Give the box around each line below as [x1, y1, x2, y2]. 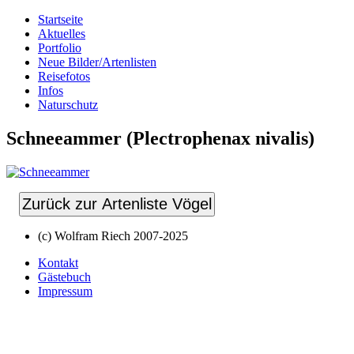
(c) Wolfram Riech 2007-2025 [38, 228, 188, 243]
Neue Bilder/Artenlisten [38, 55, 156, 69]
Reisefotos [38, 70, 90, 83]
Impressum [38, 284, 92, 298]
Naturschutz [38, 98, 98, 111]
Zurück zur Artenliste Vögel [22, 194, 212, 213]
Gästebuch [38, 269, 91, 284]
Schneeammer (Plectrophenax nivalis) [6, 127, 314, 149]
